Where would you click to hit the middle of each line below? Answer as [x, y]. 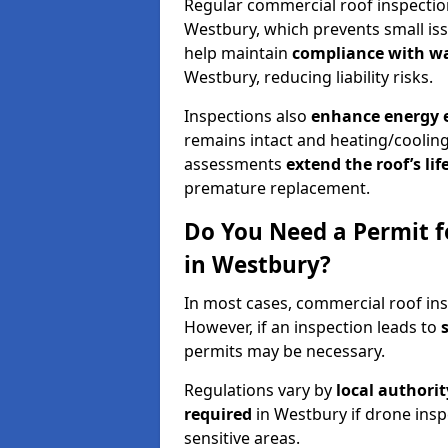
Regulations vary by [260, 389]
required [218, 413]
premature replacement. [277, 187]
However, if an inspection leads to [312, 326]
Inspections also [247, 115]
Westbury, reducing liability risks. [308, 76]
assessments [235, 163]
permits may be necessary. [284, 350]
